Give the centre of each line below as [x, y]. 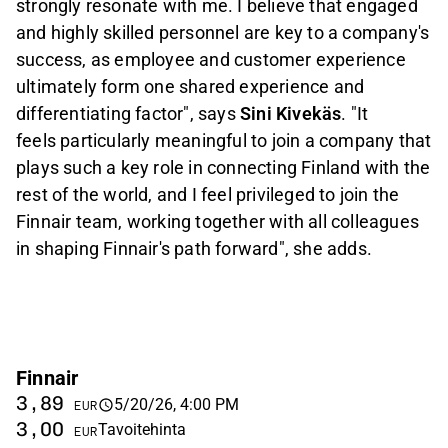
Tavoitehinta [142, 430]
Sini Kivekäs [291, 114]
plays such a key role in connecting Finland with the [223, 168]
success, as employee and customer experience [211, 60]
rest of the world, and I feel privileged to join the [208, 195]
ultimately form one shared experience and [190, 87]
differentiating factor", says [128, 114]
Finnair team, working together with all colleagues [218, 222]
